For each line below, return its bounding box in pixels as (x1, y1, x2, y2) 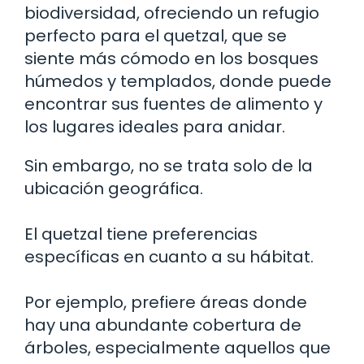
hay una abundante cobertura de (24, 314, 301, 336)
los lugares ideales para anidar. (24, 115, 285, 138)
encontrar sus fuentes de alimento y (24, 93, 323, 115)
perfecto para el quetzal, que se (24, 24, 287, 47)
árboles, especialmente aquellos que (24, 336, 331, 359)
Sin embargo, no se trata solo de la (24, 154, 313, 177)
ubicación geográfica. (24, 177, 203, 200)
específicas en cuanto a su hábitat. (24, 245, 314, 268)
